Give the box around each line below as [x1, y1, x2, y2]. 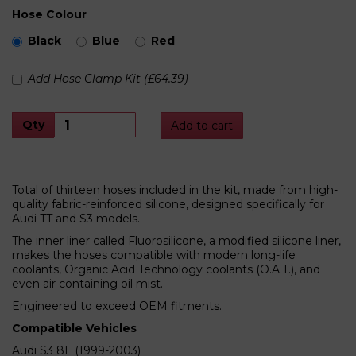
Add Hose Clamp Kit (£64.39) [28, 72, 188, 86]
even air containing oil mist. [12, 277, 163, 291]
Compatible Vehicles [12, 321, 137, 335]
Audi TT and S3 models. [12, 211, 140, 226]
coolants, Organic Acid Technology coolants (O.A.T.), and [12, 262, 320, 277]
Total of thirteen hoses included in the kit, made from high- [12, 183, 338, 197]
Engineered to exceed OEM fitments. [12, 299, 222, 313]
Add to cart [170, 118, 233, 133]
